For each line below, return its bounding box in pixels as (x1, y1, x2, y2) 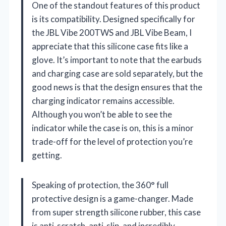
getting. (32, 150, 62, 161)
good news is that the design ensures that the (32, 82, 202, 93)
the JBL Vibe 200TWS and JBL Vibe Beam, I (32, 27, 192, 38)
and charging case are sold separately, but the (32, 68, 203, 79)
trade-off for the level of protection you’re (32, 136, 193, 147)
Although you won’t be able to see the (32, 109, 172, 120)
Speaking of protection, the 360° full (32, 180, 168, 191)
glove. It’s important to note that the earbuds (32, 54, 202, 66)
